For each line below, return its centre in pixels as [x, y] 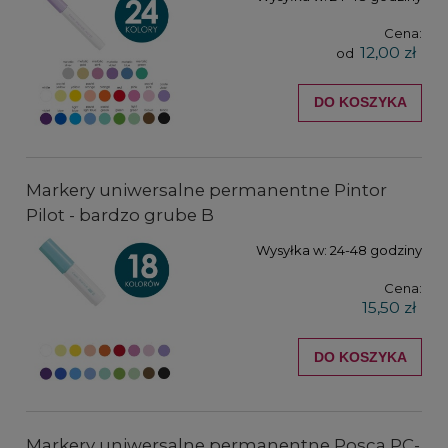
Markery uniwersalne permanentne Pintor [206, 190]
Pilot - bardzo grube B [120, 215]
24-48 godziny [376, 250]
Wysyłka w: [291, 250]
